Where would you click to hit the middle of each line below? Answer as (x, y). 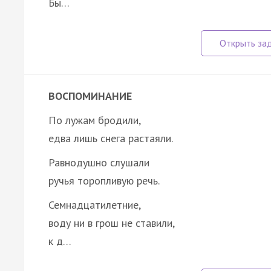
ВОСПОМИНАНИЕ (90, 96)
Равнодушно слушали (99, 162)
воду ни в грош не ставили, (112, 223)
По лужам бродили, (95, 120)
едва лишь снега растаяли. (111, 138)
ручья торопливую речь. (104, 180)
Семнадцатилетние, (95, 204)
